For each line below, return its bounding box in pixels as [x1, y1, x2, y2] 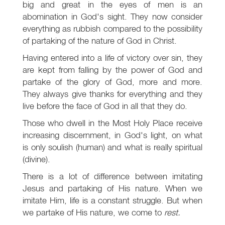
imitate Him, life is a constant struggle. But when [23, 195, 202, 206]
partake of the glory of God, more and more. [23, 76, 202, 87]
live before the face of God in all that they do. [23, 100, 187, 111]
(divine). [23, 154, 50, 165]
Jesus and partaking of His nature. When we [23, 183, 202, 194]
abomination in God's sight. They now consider [23, 11, 202, 22]
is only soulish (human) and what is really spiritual [23, 142, 202, 153]
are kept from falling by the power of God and [23, 64, 202, 75]
